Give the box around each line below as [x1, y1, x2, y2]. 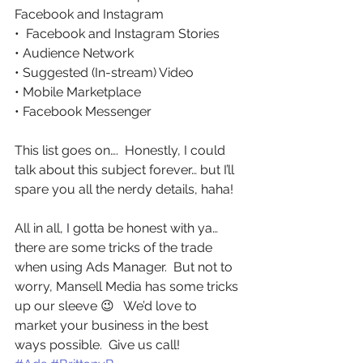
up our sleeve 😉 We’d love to [15, 298, 200, 314]
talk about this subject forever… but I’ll [15, 162, 237, 178]
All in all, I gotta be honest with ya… [15, 220, 221, 237]
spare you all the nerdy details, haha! [15, 181, 233, 198]
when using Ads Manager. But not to [15, 259, 236, 275]
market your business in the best [15, 318, 211, 334]
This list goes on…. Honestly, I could [15, 143, 228, 159]
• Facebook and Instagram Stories [15, 26, 220, 42]
